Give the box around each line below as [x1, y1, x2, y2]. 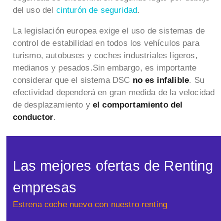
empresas [12, 179, 76, 195]
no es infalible [132, 75, 189, 85]
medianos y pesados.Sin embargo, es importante [12, 63, 197, 73]
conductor [12, 112, 54, 122]
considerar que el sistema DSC [12, 75, 133, 85]
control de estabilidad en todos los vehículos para [12, 38, 200, 48]
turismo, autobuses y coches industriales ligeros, [12, 51, 198, 61]
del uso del [12, 5, 56, 15]
